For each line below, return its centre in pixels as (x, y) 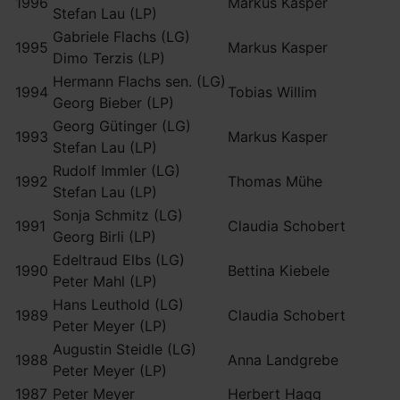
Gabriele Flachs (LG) (121, 37)
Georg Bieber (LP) (113, 103)
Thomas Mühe (275, 181)
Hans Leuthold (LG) (118, 304)
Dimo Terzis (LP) (109, 58)
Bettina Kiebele (279, 271)
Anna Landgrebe (283, 360)
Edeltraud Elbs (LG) (119, 260)
